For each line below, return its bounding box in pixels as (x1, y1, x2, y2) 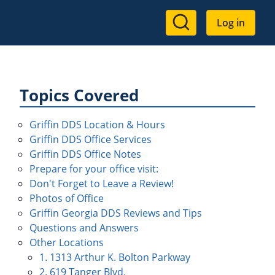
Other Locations (29, 236, 104, 249)
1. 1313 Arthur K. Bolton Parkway (39, 250, 190, 264)
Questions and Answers (29, 221, 139, 234)
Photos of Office (29, 192, 104, 205)
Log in (217, 16, 245, 29)
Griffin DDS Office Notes (29, 147, 141, 161)
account (166, 31, 229, 53)
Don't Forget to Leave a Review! (29, 177, 174, 190)
